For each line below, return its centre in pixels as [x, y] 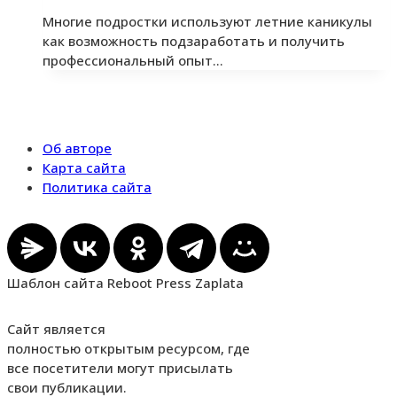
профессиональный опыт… [133, 60]
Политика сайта [97, 187]
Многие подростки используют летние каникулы [207, 21]
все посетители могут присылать [120, 367]
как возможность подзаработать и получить [194, 40]
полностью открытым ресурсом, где [128, 348]
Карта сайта [84, 167]
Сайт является [56, 328]
